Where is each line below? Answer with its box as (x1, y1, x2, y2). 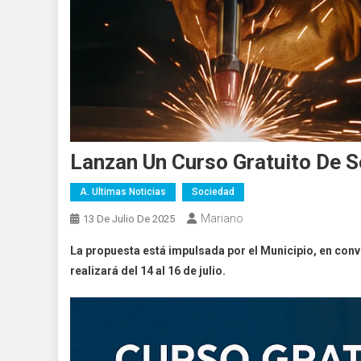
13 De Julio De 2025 (83, 213, 175, 225)
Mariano (201, 212, 243, 225)
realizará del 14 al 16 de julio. (70, 264, 226, 277)
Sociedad (192, 186, 234, 197)
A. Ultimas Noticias (80, 186, 166, 197)
